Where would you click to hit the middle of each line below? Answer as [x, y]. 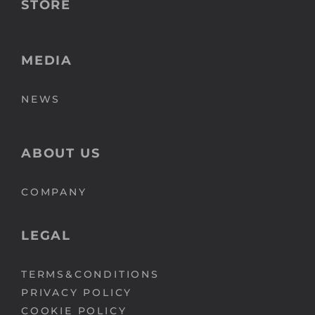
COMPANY [54, 192]
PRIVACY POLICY [77, 292]
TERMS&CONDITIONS [90, 274]
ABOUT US [61, 153]
